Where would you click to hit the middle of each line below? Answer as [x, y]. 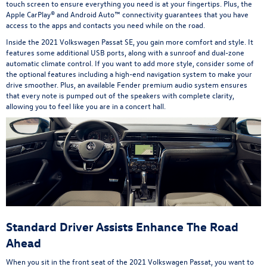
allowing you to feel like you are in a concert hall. [86, 106]
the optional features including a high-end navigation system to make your [129, 74]
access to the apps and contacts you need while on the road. [105, 25]
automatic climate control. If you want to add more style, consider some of [130, 63]
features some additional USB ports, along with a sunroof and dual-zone [125, 52]
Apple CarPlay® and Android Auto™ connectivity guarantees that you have [127, 14]
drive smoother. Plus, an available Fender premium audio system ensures [127, 85]
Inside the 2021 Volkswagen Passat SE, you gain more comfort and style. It [130, 42]
